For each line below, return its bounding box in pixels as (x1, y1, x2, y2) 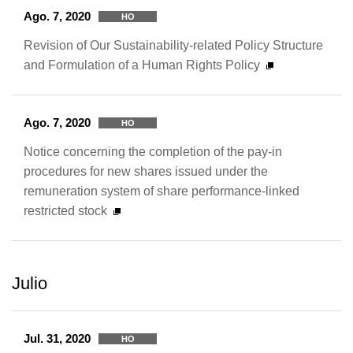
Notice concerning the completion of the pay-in (24, 144, 282, 158)
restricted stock (24, 203, 107, 217)
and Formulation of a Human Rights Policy (24, 58, 260, 72)
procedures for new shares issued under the (24, 164, 268, 178)
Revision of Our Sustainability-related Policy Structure (24, 38, 323, 52)
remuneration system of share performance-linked (24, 184, 299, 198)
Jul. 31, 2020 (24, 332, 91, 345)
